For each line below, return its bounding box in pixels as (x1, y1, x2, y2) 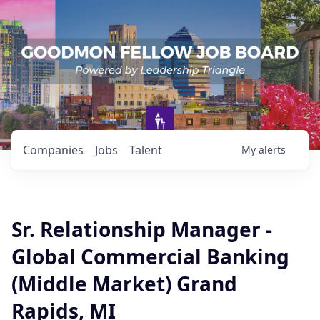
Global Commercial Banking (11, 243, 289, 270)
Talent (129, 142, 162, 158)
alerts (259, 143, 286, 156)
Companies (23, 142, 84, 158)
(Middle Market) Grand (11, 270, 237, 297)
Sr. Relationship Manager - (11, 216, 272, 243)
